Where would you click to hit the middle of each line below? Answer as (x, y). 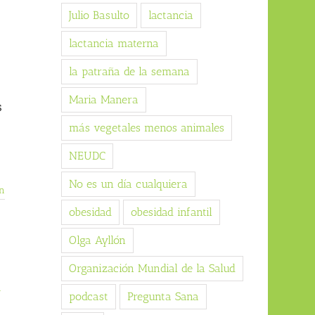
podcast (88, 297)
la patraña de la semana (129, 72)
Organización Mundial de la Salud (152, 269)
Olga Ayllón (97, 240)
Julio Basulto (99, 15)
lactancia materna (114, 44)
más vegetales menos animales (146, 128)
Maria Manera (103, 100)
